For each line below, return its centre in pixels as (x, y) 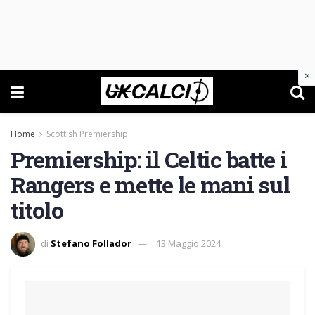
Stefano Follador (91, 243)
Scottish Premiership (87, 134)
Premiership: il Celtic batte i (149, 159)
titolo (37, 210)
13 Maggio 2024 (188, 243)
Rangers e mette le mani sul (150, 185)
